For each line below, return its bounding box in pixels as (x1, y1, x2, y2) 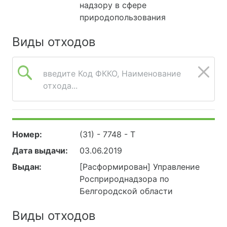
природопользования (80, 12, 166, 23)
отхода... (43, 81, 78, 91)
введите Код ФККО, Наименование (43, 68, 181, 79)
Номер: (12, 129, 42, 140)
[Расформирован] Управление (80, 162, 200, 172)
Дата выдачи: (12, 145, 68, 156)
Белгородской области (80, 186, 173, 197)
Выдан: (12, 162, 42, 172)
